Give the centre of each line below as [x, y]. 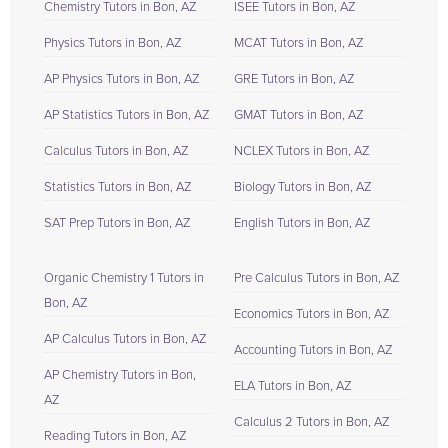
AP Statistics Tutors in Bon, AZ [127, 115]
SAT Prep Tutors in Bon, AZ [117, 223]
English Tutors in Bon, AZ [302, 223]
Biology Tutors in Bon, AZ [303, 187]
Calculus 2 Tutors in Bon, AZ [312, 422]
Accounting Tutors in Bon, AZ [313, 350]
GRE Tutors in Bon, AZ [294, 79]
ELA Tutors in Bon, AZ [293, 386]
